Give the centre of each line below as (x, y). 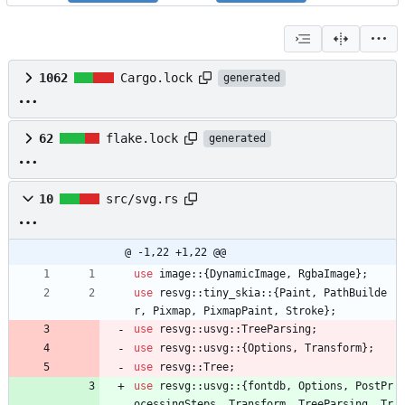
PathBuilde (355, 293)
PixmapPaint (238, 311)
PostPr (374, 386)
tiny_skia (232, 293)
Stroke (305, 311)
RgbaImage (327, 274)
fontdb (267, 386)
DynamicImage (248, 274)
